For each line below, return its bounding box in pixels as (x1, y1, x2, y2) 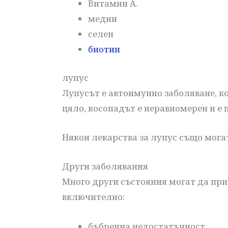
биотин (88, 43, 120, 55)
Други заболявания (62, 160, 148, 173)
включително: (62, 191, 125, 203)
